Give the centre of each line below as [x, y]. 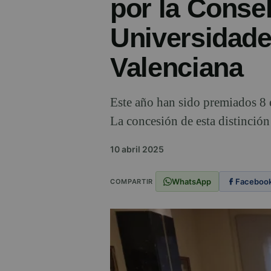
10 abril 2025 [137, 149]
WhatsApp [191, 181]
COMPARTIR [132, 181]
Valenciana [177, 68]
